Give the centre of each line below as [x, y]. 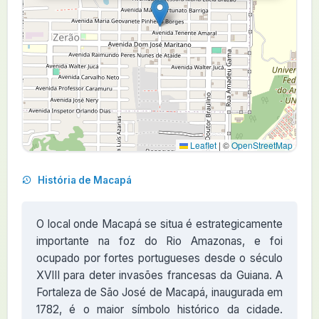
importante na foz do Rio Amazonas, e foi [159, 241]
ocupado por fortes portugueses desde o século [159, 258]
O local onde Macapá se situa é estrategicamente [159, 224]
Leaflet [202, 145]
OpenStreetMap [262, 145]
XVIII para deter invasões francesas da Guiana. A [159, 275]
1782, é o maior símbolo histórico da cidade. [159, 309]
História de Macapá [84, 180]
